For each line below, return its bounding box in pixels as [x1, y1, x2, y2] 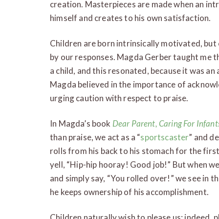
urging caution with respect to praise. [50, 92, 189, 103]
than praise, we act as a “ [50, 131, 141, 142]
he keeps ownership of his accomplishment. [50, 186, 209, 197]
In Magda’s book [50, 118, 112, 129]
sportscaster [140, 131, 189, 142]
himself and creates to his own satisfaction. [50, 12, 211, 23]
